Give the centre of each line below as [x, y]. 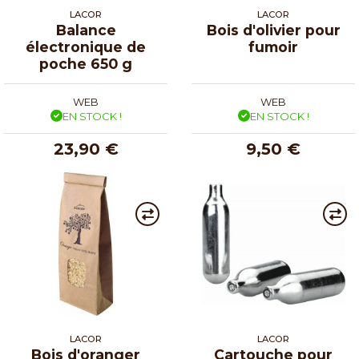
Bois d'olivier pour [273, 30]
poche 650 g [86, 63]
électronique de [86, 46]
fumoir [273, 46]
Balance [86, 30]
